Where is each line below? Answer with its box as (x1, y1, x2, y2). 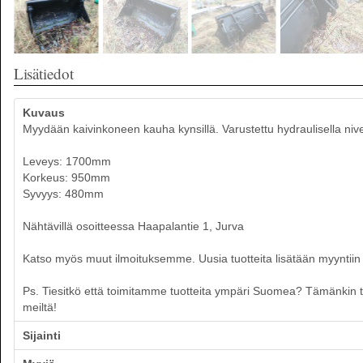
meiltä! (23, 301, 57, 314)
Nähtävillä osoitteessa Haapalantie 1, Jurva (23, 220, 244, 233)
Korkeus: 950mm (23, 171, 110, 184)
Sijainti (23, 329, 61, 342)
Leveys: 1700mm (23, 155, 111, 168)
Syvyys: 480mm (23, 187, 104, 200)
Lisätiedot (14, 63, 74, 83)
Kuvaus (23, 106, 65, 119)
